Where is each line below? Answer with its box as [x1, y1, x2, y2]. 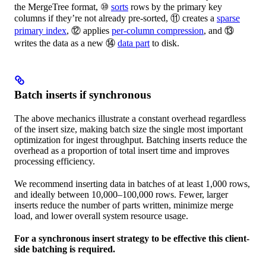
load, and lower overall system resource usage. [14, 210, 188, 221]
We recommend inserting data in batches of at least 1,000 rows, [14, 178, 250, 189]
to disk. [150, 37, 179, 48]
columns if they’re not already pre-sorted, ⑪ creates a [14, 12, 217, 23]
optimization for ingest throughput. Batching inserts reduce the [14, 134, 247, 145]
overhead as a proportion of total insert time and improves [14, 145, 229, 156]
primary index [14, 25, 66, 36]
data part [118, 37, 150, 48]
